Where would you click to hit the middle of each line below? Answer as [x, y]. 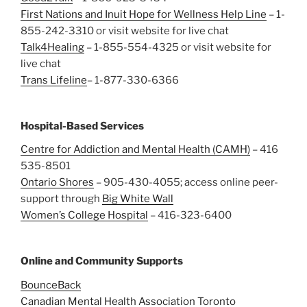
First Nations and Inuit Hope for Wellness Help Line [144, 15]
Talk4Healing [52, 48]
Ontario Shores [57, 183]
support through [61, 199]
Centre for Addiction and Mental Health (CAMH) [135, 150]
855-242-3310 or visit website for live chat [125, 31]
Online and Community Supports [102, 261]
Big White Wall [138, 199]
